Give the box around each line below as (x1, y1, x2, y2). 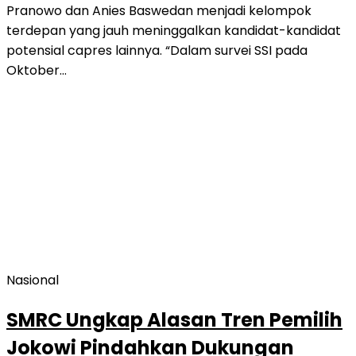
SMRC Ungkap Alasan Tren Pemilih (6, 306, 342, 333)
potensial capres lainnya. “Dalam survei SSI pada (6, 41, 308, 60)
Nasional (6, 270, 59, 289)
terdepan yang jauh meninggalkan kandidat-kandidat (6, 21, 341, 40)
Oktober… (6, 60, 67, 79)
